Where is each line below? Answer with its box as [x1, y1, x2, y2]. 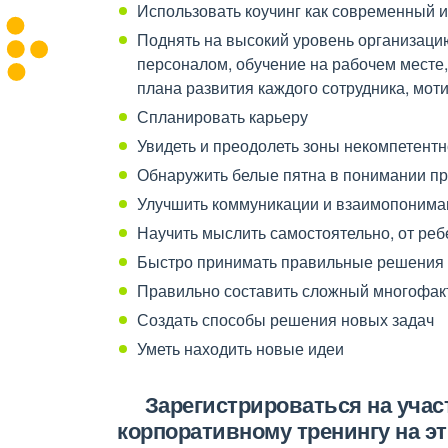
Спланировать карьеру [137, 105, 312, 128]
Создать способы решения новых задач [137, 308, 438, 331]
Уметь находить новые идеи [137, 337, 344, 360]
